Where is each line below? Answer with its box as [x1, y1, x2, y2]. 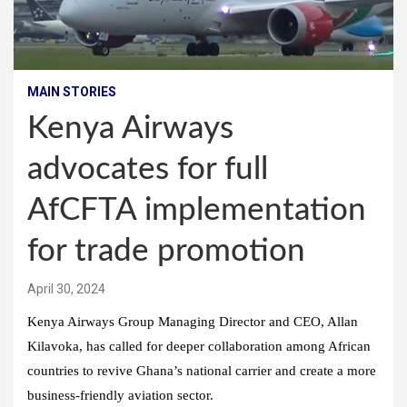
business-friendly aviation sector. [27, 388, 213, 403]
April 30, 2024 [27, 282, 105, 297]
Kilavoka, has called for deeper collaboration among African [27, 339, 371, 354]
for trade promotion [27, 235, 305, 268]
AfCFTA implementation [27, 194, 366, 227]
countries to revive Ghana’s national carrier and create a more [27, 363, 376, 379]
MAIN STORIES [27, 84, 116, 100]
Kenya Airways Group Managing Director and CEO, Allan [27, 314, 358, 330]
